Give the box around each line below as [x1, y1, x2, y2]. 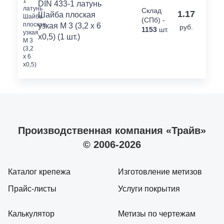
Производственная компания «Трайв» [18, 124, 206, 136]
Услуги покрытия [118, 184, 180, 193]
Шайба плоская [37, 10, 95, 19]
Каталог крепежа [8, 167, 70, 176]
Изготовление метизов [118, 167, 202, 176]
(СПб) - [141, 16, 165, 24]
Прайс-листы [8, 184, 56, 193]
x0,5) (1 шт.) [37, 32, 80, 41]
